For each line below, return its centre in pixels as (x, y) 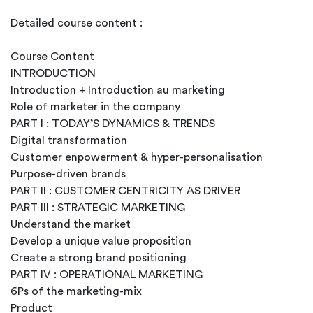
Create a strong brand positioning (99, 258)
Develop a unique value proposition (101, 241)
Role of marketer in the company (95, 107)
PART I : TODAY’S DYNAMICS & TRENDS (113, 124)
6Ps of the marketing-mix (76, 291)
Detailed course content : (78, 23)
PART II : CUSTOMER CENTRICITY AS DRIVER (125, 191)
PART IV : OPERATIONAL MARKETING (107, 275)
